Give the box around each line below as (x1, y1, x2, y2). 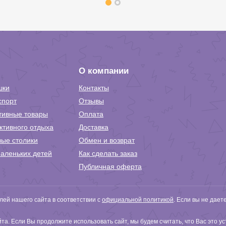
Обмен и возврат (79, 136, 135, 144)
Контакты (79, 84, 109, 92)
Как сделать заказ (79, 149, 137, 157)
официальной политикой (102, 196, 174, 203)
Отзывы (79, 97, 104, 105)
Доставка (79, 123, 108, 131)
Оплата (79, 110, 103, 118)
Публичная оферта (79, 162, 142, 171)
